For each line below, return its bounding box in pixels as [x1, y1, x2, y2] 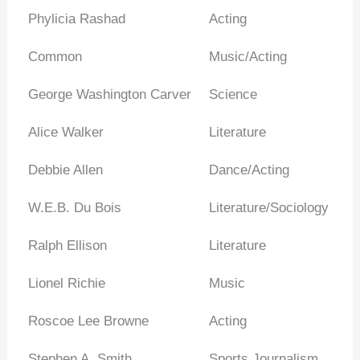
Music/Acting [208, 49, 287, 65]
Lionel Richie [27, 276, 105, 292]
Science [208, 87, 257, 103]
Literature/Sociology [208, 200, 329, 216]
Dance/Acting [208, 162, 289, 178]
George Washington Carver [27, 87, 191, 103]
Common [27, 49, 82, 65]
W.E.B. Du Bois [27, 200, 121, 216]
